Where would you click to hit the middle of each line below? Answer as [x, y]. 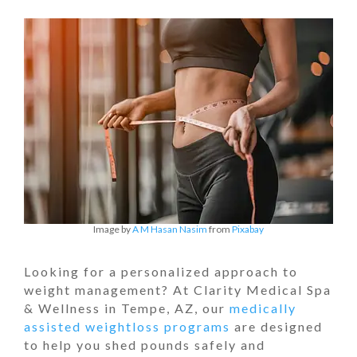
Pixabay [248, 229]
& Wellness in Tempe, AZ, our [127, 308]
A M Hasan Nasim [170, 229]
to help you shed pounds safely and [145, 345]
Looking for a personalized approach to [161, 271]
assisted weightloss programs [127, 326]
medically [263, 308]
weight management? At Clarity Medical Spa [178, 290]
